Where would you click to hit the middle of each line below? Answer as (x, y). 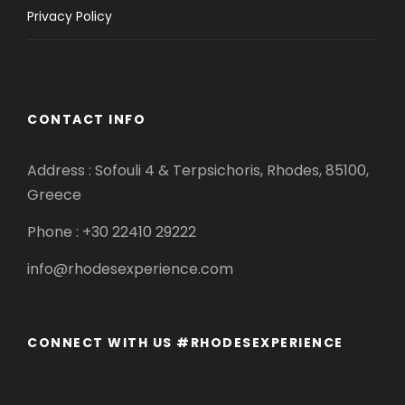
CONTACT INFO (86, 119)
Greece (54, 194)
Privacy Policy (70, 16)
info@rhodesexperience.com (130, 268)
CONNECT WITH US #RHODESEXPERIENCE (185, 342)
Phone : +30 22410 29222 (112, 231)
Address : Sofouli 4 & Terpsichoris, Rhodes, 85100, (198, 170)
